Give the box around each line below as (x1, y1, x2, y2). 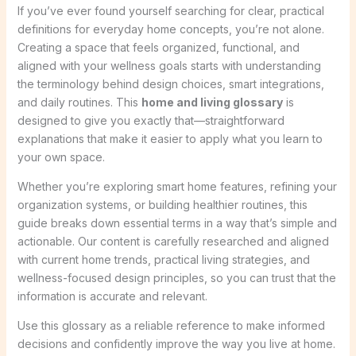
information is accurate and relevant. (17, 288, 207, 303)
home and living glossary (141, 95, 283, 109)
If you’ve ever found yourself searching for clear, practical (17, 3, 324, 17)
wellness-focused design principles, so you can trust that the (17, 270, 336, 284)
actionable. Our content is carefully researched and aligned (17, 234, 329, 248)
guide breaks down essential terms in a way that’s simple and (17, 215, 337, 230)
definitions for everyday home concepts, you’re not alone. (17, 21, 324, 36)
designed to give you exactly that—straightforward (17, 113, 284, 127)
